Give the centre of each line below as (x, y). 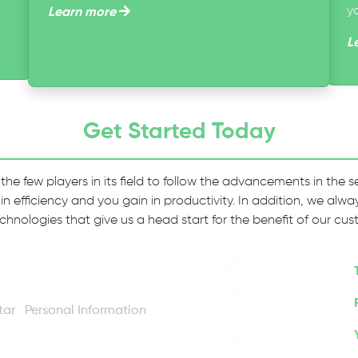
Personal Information (84, 311)
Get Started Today (179, 132)
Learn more (82, 13)
